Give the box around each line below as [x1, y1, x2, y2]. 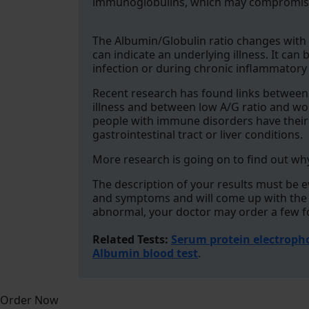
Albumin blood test [92, 246, 198, 261]
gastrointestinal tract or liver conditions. [92, 127, 303, 142]
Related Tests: [92, 232, 171, 247]
